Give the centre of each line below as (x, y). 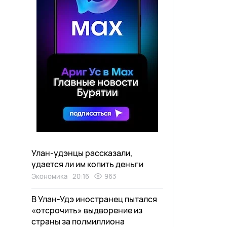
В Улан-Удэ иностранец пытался (94, 199)
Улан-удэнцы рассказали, (82, 153)
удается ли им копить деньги (87, 164)
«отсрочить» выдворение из (87, 210)
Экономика (49, 176)
